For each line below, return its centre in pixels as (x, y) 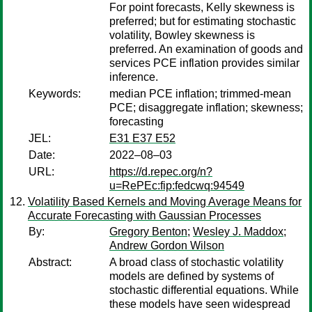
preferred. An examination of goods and (206, 49)
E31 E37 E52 (142, 138)
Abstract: (50, 262)
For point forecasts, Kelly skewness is (202, 7)
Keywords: (55, 94)
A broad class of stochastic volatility (196, 262)
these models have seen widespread (200, 304)
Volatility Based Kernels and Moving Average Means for (165, 202)
